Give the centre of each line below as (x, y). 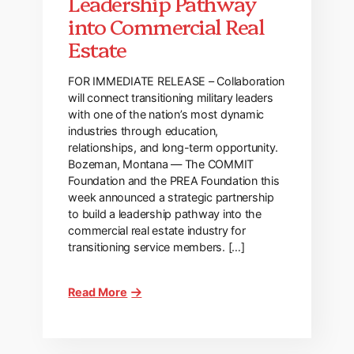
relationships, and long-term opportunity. (173, 148)
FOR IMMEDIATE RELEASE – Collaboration (177, 81)
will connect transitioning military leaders (171, 98)
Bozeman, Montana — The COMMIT (161, 164)
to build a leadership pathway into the (165, 214)
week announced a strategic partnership (171, 198)
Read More (98, 292)
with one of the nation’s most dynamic (166, 115)
